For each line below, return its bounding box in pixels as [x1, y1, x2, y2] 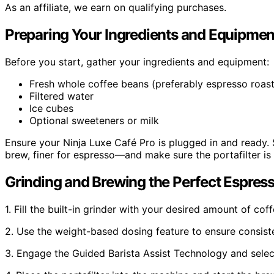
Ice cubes [29, 102, 73, 114]
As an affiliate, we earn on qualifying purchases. [5, 1, 226, 14]
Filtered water [29, 89, 94, 102]
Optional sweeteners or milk [29, 114, 159, 127]
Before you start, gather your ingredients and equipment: [5, 55, 269, 68]
